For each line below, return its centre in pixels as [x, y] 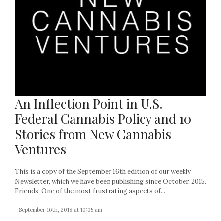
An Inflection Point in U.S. [89, 104]
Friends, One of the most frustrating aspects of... [90, 191]
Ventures [40, 149]
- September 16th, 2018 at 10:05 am [58, 210]
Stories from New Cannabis [93, 134]
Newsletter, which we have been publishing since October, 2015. [110, 182]
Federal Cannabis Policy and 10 [103, 119]
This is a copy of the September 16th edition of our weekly [103, 172]
